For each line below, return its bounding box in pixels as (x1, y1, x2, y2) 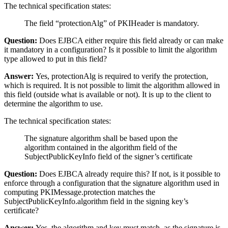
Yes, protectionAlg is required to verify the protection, (34, 71, 208, 80)
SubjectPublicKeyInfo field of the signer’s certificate (24, 152, 192, 161)
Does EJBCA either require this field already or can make (37, 36, 223, 45)
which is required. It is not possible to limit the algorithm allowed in (4, 80, 220, 90)
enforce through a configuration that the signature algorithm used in (4, 178, 219, 187)
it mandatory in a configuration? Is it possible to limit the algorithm (4, 45, 217, 54)
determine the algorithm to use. (4, 99, 103, 108)
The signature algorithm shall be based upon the (24, 133, 178, 142)
